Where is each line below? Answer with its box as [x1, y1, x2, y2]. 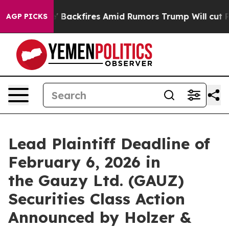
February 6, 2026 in [8, 152, 161, 172]
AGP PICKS [6, 12, 48, 21]
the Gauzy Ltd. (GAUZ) [8, 171, 184, 190]
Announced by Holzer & [8, 208, 191, 227]
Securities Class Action [8, 189, 185, 209]
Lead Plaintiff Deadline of [8, 134, 210, 153]
